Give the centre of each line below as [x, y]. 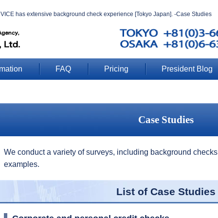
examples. [22, 164]
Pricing [116, 69]
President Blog [187, 69]
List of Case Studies [166, 191]
